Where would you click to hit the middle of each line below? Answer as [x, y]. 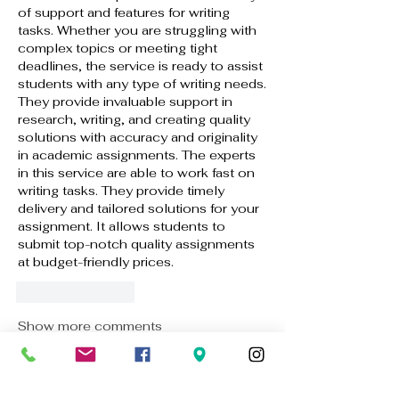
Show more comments [90, 326]
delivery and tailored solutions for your [138, 208]
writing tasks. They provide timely [121, 190]
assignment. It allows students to [122, 226]
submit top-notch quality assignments [136, 244]
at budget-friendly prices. [96, 261]
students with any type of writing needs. [142, 83]
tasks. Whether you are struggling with [137, 30]
